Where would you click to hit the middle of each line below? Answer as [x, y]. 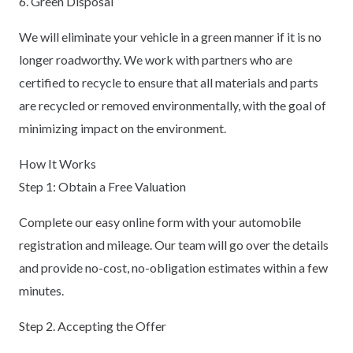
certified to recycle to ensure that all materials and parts [169, 82]
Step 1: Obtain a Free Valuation [102, 186]
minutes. [41, 290]
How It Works [58, 163]
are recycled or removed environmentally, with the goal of [173, 105]
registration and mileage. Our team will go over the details [174, 244]
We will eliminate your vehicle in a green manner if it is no [170, 36]
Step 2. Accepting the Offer [93, 325]
